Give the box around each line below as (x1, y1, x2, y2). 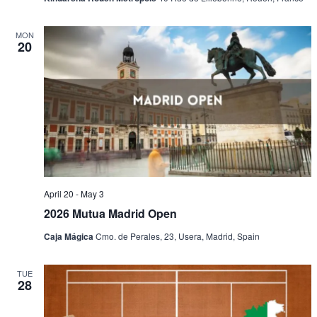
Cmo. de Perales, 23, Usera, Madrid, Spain (96, 229, 260, 242)
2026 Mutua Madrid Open (44, 204, 177, 221)
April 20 (44, 187, 74, 200)
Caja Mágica (44, 229, 96, 243)
